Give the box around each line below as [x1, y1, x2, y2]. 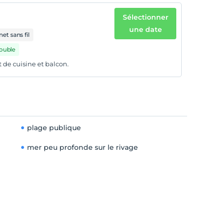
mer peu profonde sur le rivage [27, 143, 138, 152]
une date [129, 25, 162, 34]
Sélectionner [122, 13, 168, 22]
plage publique [27, 123, 81, 132]
